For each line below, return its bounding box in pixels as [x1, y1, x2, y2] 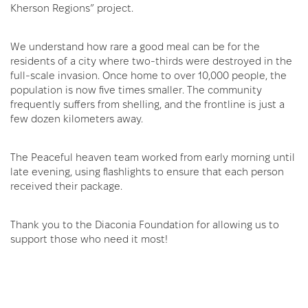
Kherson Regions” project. [10, 1, 133, 14]
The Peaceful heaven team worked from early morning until [10, 151, 295, 163]
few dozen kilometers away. [10, 112, 143, 124]
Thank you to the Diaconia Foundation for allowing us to [10, 218, 279, 230]
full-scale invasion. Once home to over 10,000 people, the [10, 69, 287, 81]
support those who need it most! [10, 232, 168, 245]
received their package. [10, 179, 122, 192]
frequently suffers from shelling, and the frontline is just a [10, 98, 285, 110]
